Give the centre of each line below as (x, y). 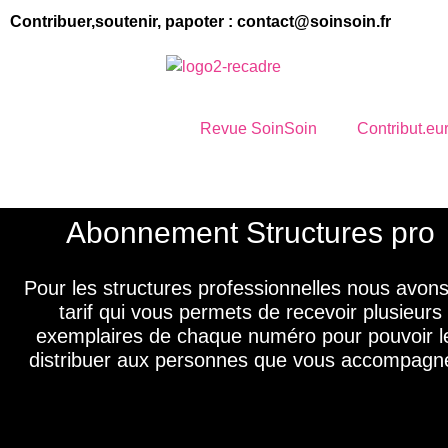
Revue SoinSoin (258, 128)
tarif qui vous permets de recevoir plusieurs (250, 312)
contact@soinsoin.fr (314, 21)
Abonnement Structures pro (250, 232)
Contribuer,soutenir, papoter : (123, 21)
